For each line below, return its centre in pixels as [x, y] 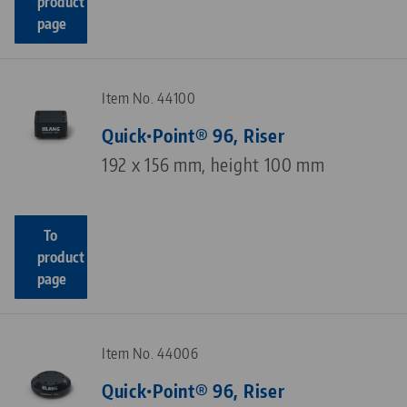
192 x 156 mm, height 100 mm [213, 164]
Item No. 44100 [149, 99]
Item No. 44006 [150, 354]
